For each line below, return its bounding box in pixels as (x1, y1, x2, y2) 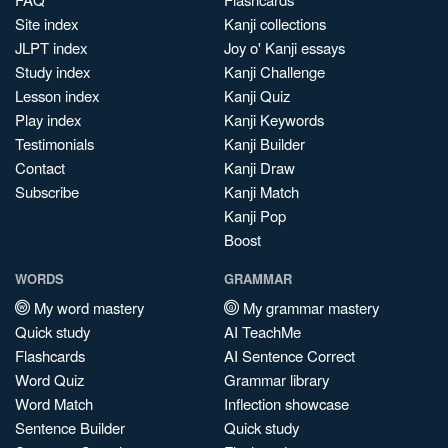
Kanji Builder (224, 133, 305, 154)
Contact (15, 157, 65, 178)
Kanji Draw (224, 157, 295, 178)
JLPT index (15, 37, 87, 58)
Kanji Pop (224, 205, 286, 226)
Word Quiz (15, 369, 84, 390)
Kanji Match (224, 181, 299, 202)
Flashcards (15, 345, 85, 366)
